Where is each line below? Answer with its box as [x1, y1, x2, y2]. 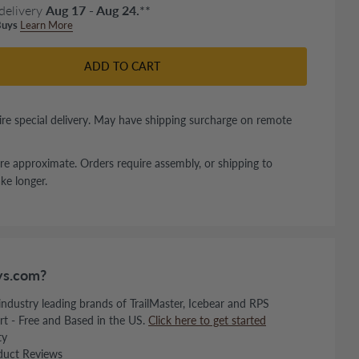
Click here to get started [148, 313, 266, 327]
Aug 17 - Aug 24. [46, 2, 139, 18]
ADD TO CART [83, 58, 160, 73]
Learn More [20, 18, 73, 31]
